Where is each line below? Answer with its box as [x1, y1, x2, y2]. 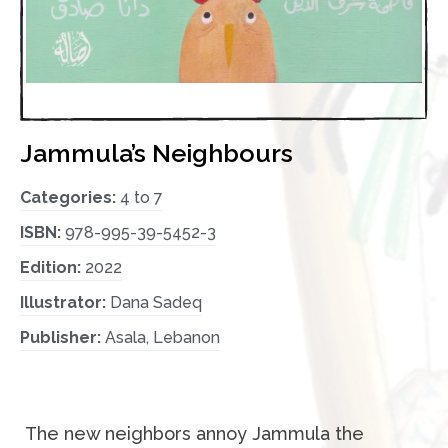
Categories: [20, 187, 120, 207]
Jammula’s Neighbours [20, 137, 293, 168]
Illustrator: [20, 292, 110, 312]
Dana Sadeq [110, 292, 202, 312]
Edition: [20, 257, 85, 277]
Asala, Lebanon [105, 327, 220, 347]
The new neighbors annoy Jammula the [25, 422, 364, 444]
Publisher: [20, 327, 105, 347]
